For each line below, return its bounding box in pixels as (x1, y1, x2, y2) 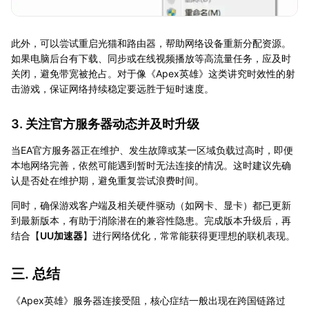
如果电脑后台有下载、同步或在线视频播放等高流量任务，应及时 (11, 52, 291, 64)
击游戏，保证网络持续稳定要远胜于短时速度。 (11, 82, 214, 94)
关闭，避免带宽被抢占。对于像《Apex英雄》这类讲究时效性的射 (11, 67, 295, 79)
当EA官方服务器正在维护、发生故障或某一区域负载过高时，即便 (11, 143, 293, 156)
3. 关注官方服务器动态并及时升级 (11, 116, 199, 131)
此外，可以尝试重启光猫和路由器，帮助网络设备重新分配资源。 (11, 37, 291, 49)
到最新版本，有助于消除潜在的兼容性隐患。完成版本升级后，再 (11, 214, 291, 226)
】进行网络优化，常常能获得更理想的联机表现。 (83, 229, 295, 241)
